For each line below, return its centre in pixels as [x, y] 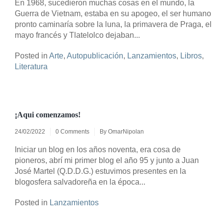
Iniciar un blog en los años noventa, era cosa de [98, 150]
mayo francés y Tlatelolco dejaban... [77, 35]
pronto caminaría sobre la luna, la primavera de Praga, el [113, 25]
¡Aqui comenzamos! [48, 115]
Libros [191, 56]
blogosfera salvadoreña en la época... [80, 182]
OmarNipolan [126, 132]
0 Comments [72, 132]
